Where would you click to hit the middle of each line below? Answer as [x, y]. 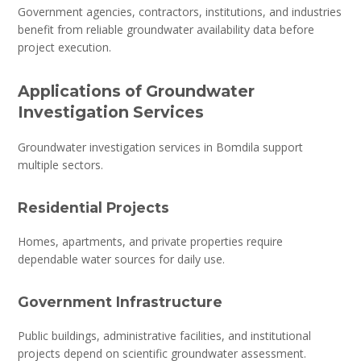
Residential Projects [94, 207]
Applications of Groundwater [137, 91]
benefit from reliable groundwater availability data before [166, 29]
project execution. [65, 47]
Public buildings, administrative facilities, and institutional [165, 335]
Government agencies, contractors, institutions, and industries [180, 11]
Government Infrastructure [120, 301]
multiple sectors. [61, 164]
